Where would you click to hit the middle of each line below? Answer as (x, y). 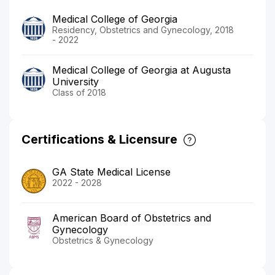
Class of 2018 (79, 92)
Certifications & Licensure (99, 139)
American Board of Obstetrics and (132, 218)
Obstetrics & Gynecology (103, 240)
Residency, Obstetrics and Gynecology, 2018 (143, 29)
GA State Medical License (111, 172)
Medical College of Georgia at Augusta (141, 70)
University (76, 81)
